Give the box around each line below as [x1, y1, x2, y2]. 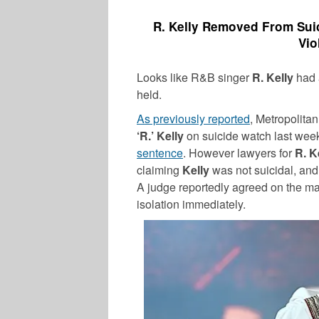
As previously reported [137, 110, 250, 127]
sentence [137, 145, 183, 162]
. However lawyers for [183, 145, 295, 162]
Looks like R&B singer [137, 69, 252, 86]
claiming [137, 162, 182, 179]
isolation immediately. [137, 196, 246, 213]
